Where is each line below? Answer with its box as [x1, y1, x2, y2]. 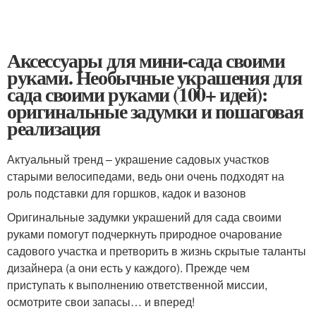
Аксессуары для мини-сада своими [7, 46, 285, 75]
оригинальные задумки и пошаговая [7, 97, 303, 126]
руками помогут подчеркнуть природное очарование [7, 226, 282, 243]
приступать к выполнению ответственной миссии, [7, 276, 267, 293]
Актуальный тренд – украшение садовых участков [7, 151, 269, 168]
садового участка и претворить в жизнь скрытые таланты [7, 243, 306, 260]
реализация [7, 114, 100, 143]
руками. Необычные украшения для [7, 63, 302, 92]
